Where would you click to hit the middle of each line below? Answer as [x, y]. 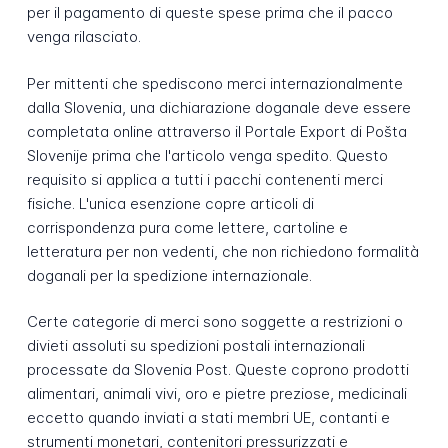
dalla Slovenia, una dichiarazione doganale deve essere [218, 107]
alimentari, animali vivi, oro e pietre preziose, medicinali [216, 394]
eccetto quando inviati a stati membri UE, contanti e [208, 418]
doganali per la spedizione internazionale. [169, 275]
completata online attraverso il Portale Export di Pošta [216, 131]
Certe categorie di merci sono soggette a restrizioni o [214, 322]
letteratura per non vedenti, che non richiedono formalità [222, 251]
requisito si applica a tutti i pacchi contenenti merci [204, 179]
